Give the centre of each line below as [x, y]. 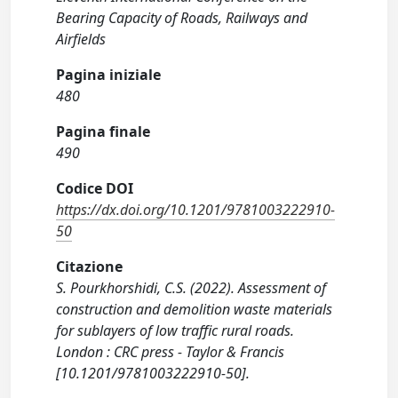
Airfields [81, 40]
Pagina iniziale [109, 75]
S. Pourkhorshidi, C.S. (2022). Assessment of [191, 288]
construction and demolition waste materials [195, 310]
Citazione [90, 267]
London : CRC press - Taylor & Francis [171, 352]
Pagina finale [103, 132]
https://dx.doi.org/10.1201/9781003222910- [196, 210]
